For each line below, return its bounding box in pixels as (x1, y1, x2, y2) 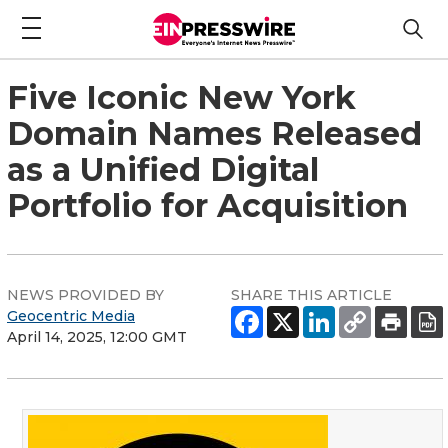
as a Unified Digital (7, 149, 319, 189)
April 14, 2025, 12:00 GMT (7, 327, 187, 346)
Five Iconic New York (7, 77, 356, 117)
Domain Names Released (7, 113, 422, 153)
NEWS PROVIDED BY (7, 285, 164, 304)
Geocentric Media (7, 306, 135, 325)
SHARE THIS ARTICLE (231, 285, 392, 304)
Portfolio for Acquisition (7, 185, 408, 225)
